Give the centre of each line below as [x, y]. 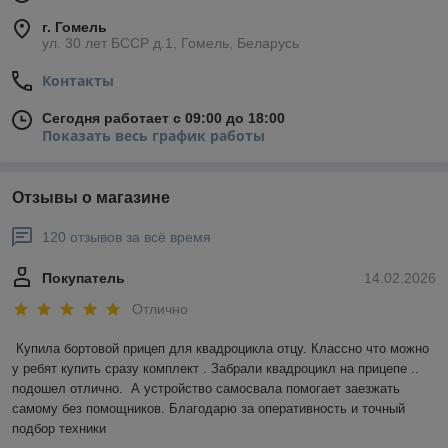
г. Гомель [74, 27]
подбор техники [59, 429]
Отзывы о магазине [91, 197]
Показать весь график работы [153, 135]
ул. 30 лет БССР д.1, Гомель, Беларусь [170, 43]
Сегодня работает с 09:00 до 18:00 [163, 118]
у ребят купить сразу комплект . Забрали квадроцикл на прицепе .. [215, 369]
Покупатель [83, 278]
